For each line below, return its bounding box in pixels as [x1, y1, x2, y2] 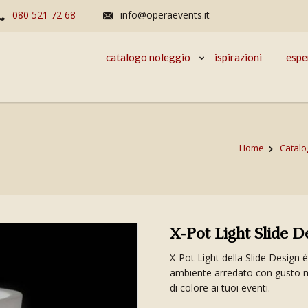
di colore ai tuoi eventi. [170, 281, 271, 294]
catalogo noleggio [106, 51, 190, 63]
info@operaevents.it [120, 8, 210, 21]
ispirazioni [214, 51, 262, 63]
